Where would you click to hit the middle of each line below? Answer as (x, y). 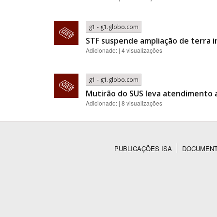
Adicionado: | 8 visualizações (124, 103)
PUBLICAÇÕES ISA (143, 149)
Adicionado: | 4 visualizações (124, 50)
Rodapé (75, 161)
